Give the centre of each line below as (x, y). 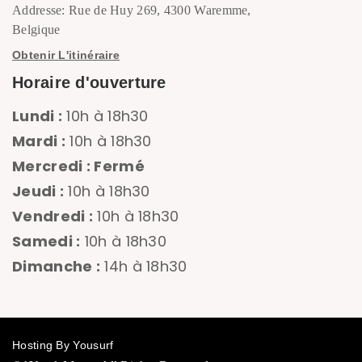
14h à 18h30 (144, 266)
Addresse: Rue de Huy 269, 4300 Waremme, (132, 10)
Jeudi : (38, 191)
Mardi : (39, 141)
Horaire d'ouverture (89, 82)
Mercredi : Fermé (78, 166)
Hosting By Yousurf (63, 345)
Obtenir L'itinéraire (66, 55)
